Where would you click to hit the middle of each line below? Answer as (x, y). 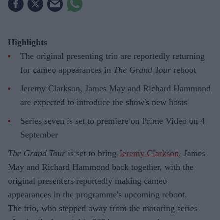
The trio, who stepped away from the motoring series (103, 208)
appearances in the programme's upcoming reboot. (97, 195)
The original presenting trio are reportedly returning (112, 56)
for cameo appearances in (67, 70)
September (39, 135)
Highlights (27, 42)
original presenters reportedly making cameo (87, 181)
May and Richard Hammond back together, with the (101, 167)
